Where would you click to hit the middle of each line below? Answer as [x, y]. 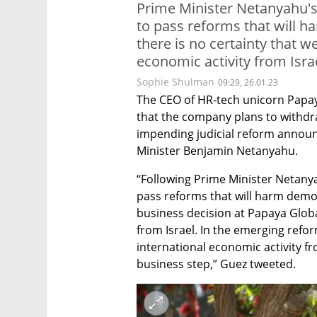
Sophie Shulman [175, 81]
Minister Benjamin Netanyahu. [217, 150]
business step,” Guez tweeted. [216, 264]
